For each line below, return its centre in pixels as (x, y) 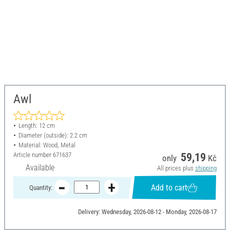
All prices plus (176, 168)
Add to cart (169, 187)
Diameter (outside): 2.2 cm (53, 136)
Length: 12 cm (36, 126)
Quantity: (41, 187)
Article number (33, 155)
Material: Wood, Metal (47, 145)
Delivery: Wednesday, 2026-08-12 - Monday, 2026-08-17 (147, 212)
